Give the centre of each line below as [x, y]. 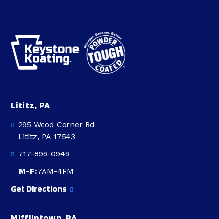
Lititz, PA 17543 [47, 137]
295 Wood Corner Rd [56, 124]
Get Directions [39, 188]
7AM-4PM [55, 171]
